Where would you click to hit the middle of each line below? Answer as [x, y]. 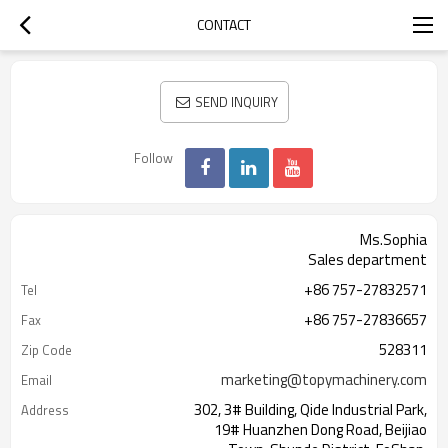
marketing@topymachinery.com [324, 379]
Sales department [367, 259]
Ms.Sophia [393, 239]
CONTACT [224, 24]
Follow [153, 158]
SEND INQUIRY [236, 102]
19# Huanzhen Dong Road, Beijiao [320, 429]
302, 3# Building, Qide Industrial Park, [310, 409]
